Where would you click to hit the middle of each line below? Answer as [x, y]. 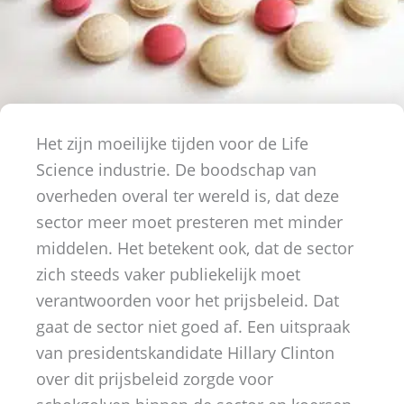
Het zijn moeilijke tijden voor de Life [172, 144]
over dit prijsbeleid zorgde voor [155, 379]
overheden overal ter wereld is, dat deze [188, 196]
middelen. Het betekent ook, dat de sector [195, 248]
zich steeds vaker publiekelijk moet [168, 275]
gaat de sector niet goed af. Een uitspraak [193, 327]
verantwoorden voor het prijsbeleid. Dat [188, 301]
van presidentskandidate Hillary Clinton [185, 353]
